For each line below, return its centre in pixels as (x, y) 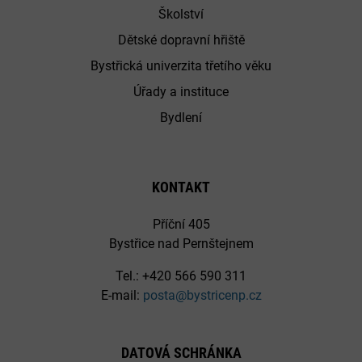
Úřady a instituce (181, 91)
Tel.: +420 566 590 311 (181, 276)
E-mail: (122, 295)
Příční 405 (181, 224)
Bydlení (181, 117)
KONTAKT (181, 187)
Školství (181, 14)
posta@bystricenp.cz (202, 295)
